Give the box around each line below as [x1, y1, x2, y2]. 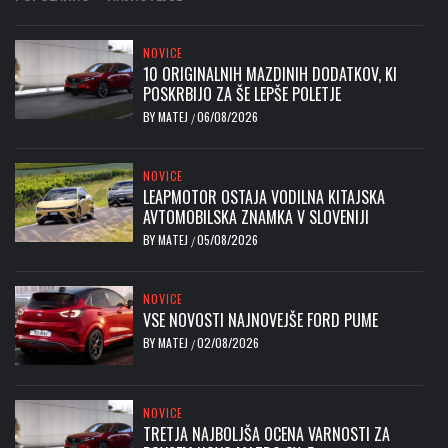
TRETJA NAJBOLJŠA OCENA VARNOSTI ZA [143, 421, 391, 446]
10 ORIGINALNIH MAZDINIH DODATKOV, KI [143, 62, 398, 87]
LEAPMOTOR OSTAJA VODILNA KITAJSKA [143, 185, 386, 210]
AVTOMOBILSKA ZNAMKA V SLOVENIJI [143, 205, 370, 230]
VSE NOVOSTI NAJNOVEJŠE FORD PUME [143, 308, 379, 333]
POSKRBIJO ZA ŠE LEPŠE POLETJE [143, 82, 342, 107]
